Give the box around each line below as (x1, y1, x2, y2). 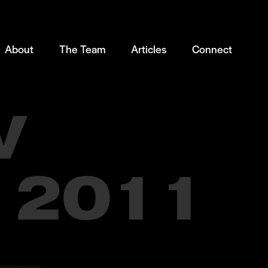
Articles (131, 41, 166, 57)
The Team (59, 41, 105, 57)
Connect (192, 41, 232, 57)
